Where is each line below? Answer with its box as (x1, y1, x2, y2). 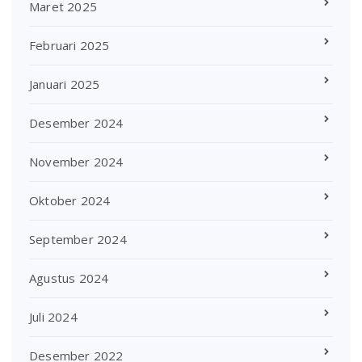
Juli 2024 (29, 309, 78, 326)
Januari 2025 (29, 76, 100, 93)
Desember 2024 (29, 115, 124, 132)
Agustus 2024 (29, 270, 109, 287)
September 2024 (29, 231, 127, 248)
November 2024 (29, 154, 124, 170)
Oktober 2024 (29, 192, 111, 209)
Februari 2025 (29, 37, 110, 54)
